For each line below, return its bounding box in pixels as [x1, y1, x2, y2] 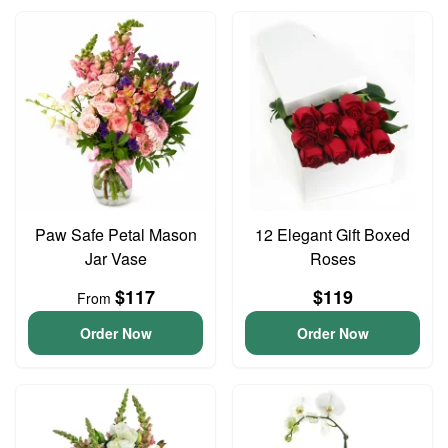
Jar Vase [84, 247, 147, 270]
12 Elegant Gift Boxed [255, 223, 410, 246]
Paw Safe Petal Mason [34, 223, 197, 246]
